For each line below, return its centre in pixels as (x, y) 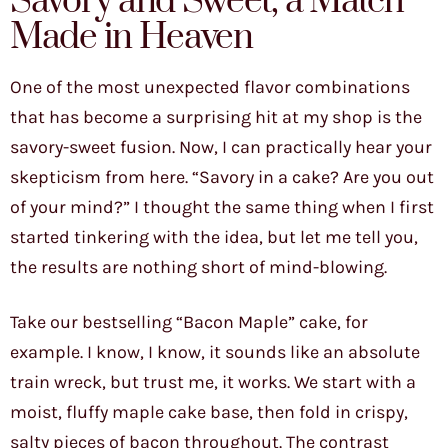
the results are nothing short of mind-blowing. (198, 267)
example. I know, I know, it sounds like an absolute (215, 352)
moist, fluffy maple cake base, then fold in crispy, (209, 412)
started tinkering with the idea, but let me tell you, (214, 237)
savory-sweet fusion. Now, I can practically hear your (221, 147)
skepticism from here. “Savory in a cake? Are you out (222, 177)
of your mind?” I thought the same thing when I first (222, 207)
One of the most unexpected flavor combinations (210, 87)
